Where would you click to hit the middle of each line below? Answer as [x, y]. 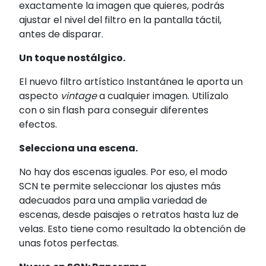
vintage [79, 96]
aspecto [40, 96]
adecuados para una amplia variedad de [113, 201]
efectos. [38, 125]
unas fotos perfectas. [69, 243]
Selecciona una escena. [78, 148]
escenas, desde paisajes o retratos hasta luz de [129, 215]
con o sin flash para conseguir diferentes [114, 110]
